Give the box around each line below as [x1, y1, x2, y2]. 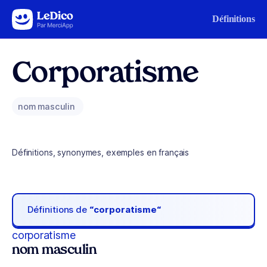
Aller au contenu [14, 11, 76, 21]
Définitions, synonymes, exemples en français [12, 147, 190, 157]
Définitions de [27, 204, 90, 216]
